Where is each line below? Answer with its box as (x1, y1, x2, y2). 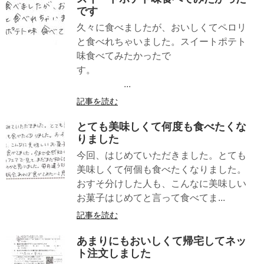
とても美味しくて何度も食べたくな (77, 121, 246, 133)
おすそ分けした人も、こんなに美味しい (77, 179, 246, 189)
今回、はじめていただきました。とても (77, 150, 246, 161)
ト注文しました (77, 247, 151, 259)
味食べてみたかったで (77, 51, 171, 61)
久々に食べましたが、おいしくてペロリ (77, 22, 246, 33)
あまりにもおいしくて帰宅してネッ (77, 235, 246, 247)
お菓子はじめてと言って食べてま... (77, 193, 225, 203)
